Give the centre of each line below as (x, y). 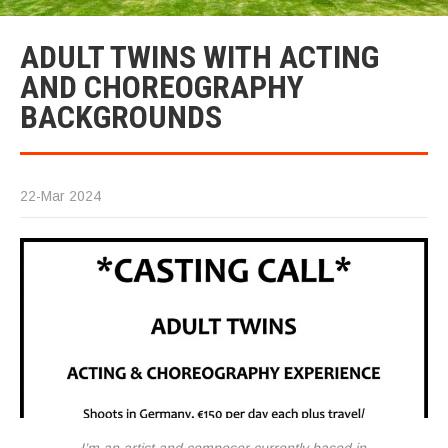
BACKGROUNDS (121, 117)
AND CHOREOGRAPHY (162, 87)
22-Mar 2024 (60, 196)
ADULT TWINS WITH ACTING (199, 57)
